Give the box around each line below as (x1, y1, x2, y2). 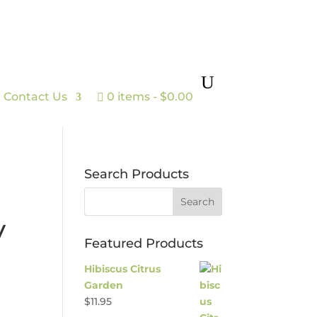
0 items (106, 90, 150, 103)
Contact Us (3, 90, 67, 103)
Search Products (84, 166, 190, 182)
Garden (84, 279, 124, 292)
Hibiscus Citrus (84, 263, 161, 275)
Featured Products (84, 236, 204, 251)
